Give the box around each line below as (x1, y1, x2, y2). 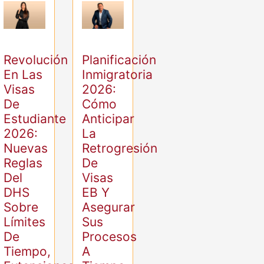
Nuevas (4, 141, 48, 156)
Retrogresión (82, 141, 158, 156)
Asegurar (82, 200, 136, 215)
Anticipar (82, 111, 135, 127)
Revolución (4, 52, 68, 68)
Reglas (4, 156, 43, 171)
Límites (4, 214, 46, 230)
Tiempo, (4, 244, 51, 259)
